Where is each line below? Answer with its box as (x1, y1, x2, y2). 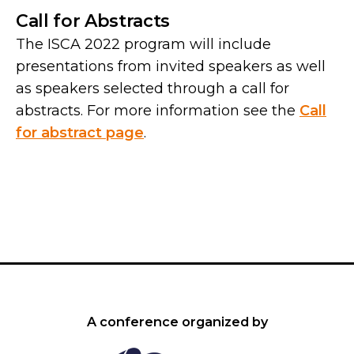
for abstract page (16, 124, 144, 142)
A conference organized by (86, 314, 268, 330)
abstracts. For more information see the (16, 102, 299, 120)
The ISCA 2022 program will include (16, 36, 271, 54)
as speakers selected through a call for (16, 80, 289, 98)
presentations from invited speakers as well (16, 58, 326, 76)
